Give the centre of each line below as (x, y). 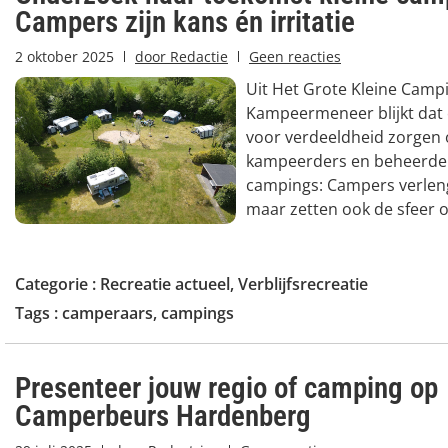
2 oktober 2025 (64, 56)
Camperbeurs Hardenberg (163, 415)
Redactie (197, 56)
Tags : (38, 312)
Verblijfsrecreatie (303, 283)
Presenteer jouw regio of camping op (226, 387)
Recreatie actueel (165, 283)
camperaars (107, 312)
